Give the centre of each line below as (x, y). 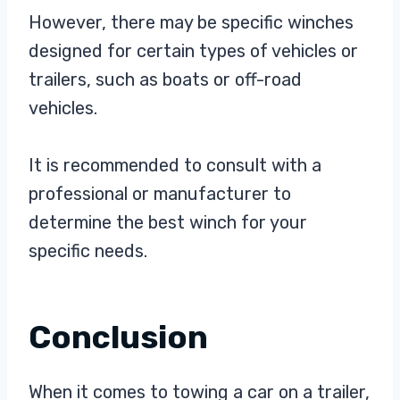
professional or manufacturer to (160, 194)
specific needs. (88, 251)
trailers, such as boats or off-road (165, 80)
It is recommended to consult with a (175, 166)
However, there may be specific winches (191, 23)
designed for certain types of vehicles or (193, 51)
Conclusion (118, 337)
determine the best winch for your (168, 223)
